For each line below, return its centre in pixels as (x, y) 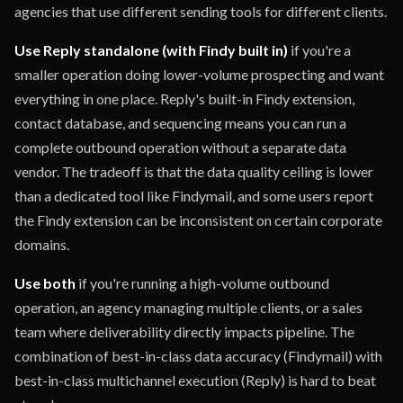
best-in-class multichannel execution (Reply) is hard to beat (195, 380)
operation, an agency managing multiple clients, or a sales (188, 307)
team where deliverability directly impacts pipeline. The (184, 331)
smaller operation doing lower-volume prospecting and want (199, 74)
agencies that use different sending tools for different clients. (201, 11)
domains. (42, 244)
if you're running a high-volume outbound (202, 283)
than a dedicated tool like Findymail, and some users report (194, 196)
